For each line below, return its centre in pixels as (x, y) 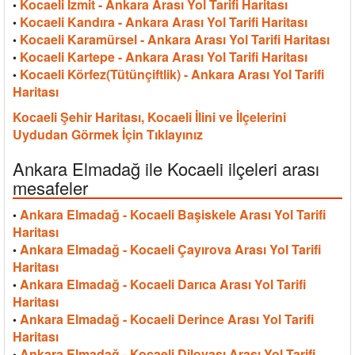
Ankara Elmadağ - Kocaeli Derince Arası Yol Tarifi (167, 319)
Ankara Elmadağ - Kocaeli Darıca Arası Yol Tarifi (163, 284)
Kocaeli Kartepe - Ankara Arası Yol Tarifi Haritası (164, 56)
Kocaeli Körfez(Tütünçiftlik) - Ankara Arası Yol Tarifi (172, 74)
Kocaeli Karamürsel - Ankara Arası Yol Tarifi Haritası (175, 39)
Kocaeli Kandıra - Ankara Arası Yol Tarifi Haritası (164, 21)
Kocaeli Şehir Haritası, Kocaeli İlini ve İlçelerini (149, 116)
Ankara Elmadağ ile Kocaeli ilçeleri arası (166, 168)
